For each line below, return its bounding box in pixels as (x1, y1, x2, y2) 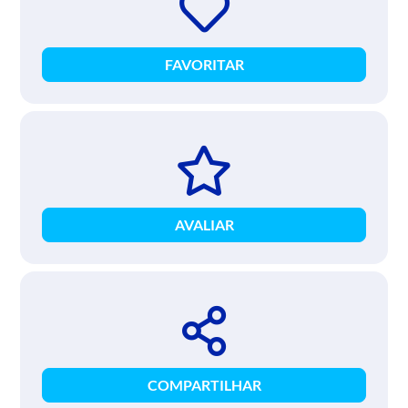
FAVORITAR (164, 55, 244, 73)
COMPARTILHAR (147, 375, 261, 393)
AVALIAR (174, 215, 234, 233)
